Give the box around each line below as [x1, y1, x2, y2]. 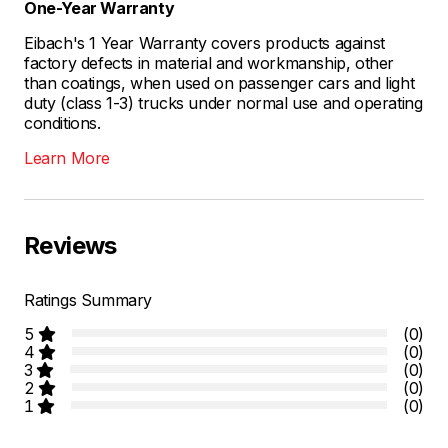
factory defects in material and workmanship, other [24, 53, 395, 74]
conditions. [24, 113, 101, 134]
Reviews [24, 231, 117, 261]
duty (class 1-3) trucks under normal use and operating [24, 93, 423, 114]
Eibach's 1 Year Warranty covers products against [24, 33, 385, 54]
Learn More [24, 148, 110, 169]
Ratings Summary [24, 290, 152, 311]
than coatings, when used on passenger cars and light [24, 73, 415, 94]
